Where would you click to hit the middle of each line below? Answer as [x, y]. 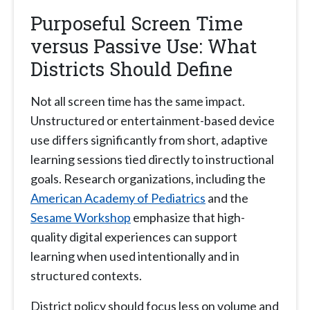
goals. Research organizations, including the [148, 179]
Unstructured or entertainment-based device [153, 121]
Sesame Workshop [81, 218]
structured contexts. [86, 276]
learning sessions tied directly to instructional [152, 159]
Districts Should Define [131, 69]
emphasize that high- [188, 218]
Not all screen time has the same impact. [138, 101]
